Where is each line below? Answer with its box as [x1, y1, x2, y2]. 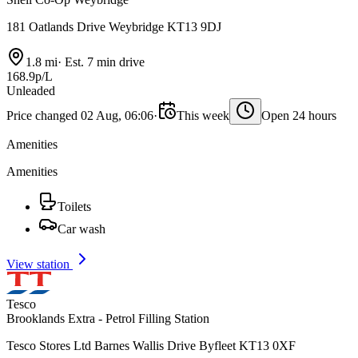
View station [6, 257, 73, 272]
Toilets [58, 200, 91, 214]
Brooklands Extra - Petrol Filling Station [6, 312, 209, 326]
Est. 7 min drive [62, 55, 145, 70]
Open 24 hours [261, 109, 336, 123]
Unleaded [6, 84, 55, 98]
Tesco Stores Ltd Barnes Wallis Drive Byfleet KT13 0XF [6, 339, 296, 353]
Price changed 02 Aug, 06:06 [6, 109, 153, 123]
